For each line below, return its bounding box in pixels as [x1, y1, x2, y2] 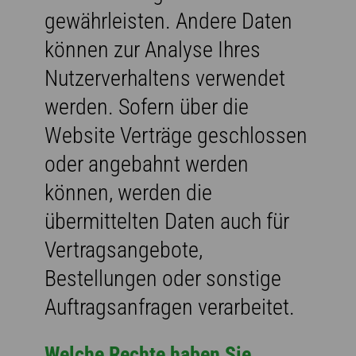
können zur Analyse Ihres [44, 36, 261, 63]
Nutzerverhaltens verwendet [44, 64, 285, 91]
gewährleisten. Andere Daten [44, 7, 292, 34]
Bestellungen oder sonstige [44, 265, 281, 292]
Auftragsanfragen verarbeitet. [44, 293, 295, 320]
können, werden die [44, 179, 212, 206]
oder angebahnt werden [44, 150, 249, 177]
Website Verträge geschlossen [44, 122, 308, 149]
